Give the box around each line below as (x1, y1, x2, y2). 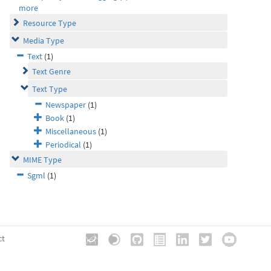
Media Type (23, 35, 64, 46)
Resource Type (23, 18, 76, 28)
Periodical (45, 139, 81, 150)
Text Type (32, 83, 67, 94)
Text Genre (32, 66, 71, 77)
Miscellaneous (45, 126, 96, 137)
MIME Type (23, 154, 62, 165)
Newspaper (45, 99, 86, 110)
